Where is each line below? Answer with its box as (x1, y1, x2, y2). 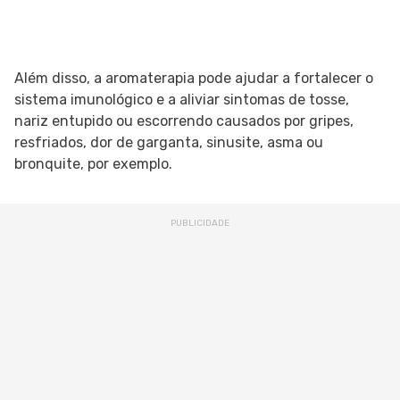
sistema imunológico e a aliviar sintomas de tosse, (14, 91, 349, 109)
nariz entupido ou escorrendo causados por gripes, (14, 112, 354, 130)
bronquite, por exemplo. (14, 155, 172, 173)
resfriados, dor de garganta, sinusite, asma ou (14, 134, 323, 152)
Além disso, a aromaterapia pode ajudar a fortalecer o (14, 70, 373, 87)
